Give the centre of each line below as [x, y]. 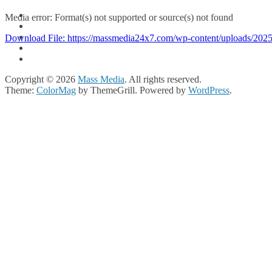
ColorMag [56, 90]
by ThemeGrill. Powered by [132, 90]
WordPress [209, 90]
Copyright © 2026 [41, 80]
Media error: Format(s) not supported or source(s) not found [119, 18]
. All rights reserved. [163, 80]
